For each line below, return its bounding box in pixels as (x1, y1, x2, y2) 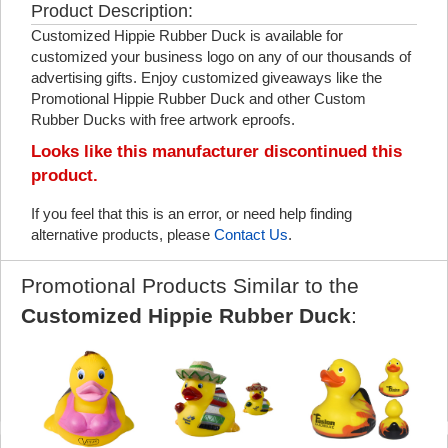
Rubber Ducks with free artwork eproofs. (31, 111, 295, 128)
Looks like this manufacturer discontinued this (31, 142, 402, 161)
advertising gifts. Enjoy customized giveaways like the (31, 69, 382, 86)
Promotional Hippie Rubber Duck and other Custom (31, 90, 366, 107)
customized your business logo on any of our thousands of (31, 48, 411, 65)
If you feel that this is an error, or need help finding (31, 205, 352, 222)
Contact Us (214, 226, 288, 243)
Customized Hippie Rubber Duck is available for (31, 27, 343, 44)
